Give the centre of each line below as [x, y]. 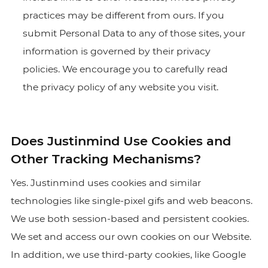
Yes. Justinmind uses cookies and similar [106, 183]
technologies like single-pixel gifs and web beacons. [131, 201]
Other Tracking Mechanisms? [106, 159]
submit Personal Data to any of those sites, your [134, 33]
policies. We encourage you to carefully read [125, 69]
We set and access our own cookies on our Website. [131, 237]
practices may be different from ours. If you [123, 15]
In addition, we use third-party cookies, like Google [128, 255]
